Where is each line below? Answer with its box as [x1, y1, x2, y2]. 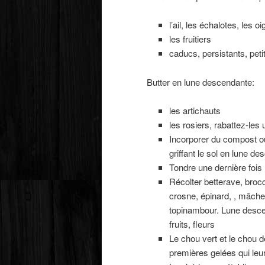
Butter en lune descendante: [147, 75, 254, 88]
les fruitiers [169, 33, 211, 46]
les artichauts [169, 104, 221, 117]
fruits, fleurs [169, 218, 215, 231]
